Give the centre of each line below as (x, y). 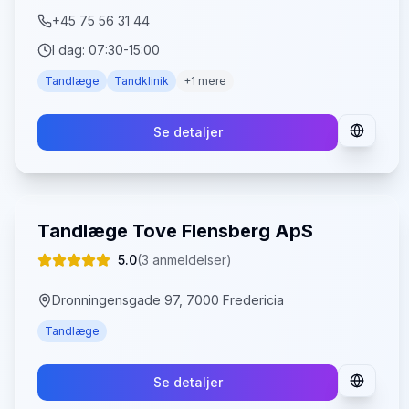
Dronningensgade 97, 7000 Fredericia (168, 300)
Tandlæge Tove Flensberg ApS (175, 231)
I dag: (70, 50)
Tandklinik (142, 81)
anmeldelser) (190, 260)
